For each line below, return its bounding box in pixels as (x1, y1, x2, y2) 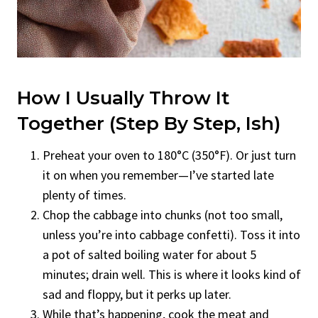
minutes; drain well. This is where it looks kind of (43, 265, 301, 283)
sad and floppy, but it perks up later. (43, 285, 231, 302)
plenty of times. (43, 186, 126, 203)
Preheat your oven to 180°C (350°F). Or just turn (43, 146, 296, 163)
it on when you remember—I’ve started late (43, 166, 274, 183)
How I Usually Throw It (17, 86, 229, 109)
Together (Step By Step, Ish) (17, 111, 280, 135)
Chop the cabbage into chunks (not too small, (43, 206, 283, 223)
